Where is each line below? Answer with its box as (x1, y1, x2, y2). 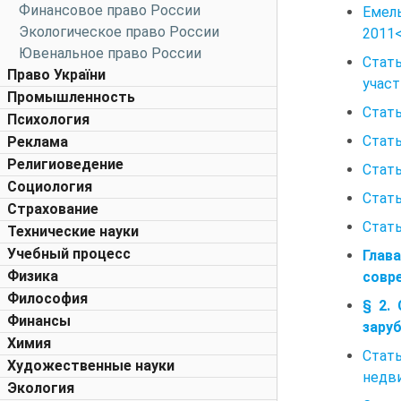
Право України (7, 66, 106, 83)
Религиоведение (7, 156, 124, 173)
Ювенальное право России (19, 45, 201, 62)
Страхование (7, 200, 98, 218)
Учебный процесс (7, 245, 131, 262)
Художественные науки (7, 357, 175, 374)
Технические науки (7, 223, 139, 240)
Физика (7, 268, 58, 285)
